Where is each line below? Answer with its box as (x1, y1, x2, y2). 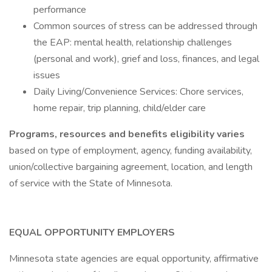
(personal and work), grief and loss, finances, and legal (33, 52, 259, 66)
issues (33, 69, 60, 82)
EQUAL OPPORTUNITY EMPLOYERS (9, 226, 175, 239)
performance (33, 3, 86, 16)
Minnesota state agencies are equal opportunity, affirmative (9, 252, 259, 265)
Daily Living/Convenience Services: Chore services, (33, 85, 243, 98)
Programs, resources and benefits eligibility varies (9, 127, 245, 141)
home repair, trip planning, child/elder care (33, 101, 206, 115)
